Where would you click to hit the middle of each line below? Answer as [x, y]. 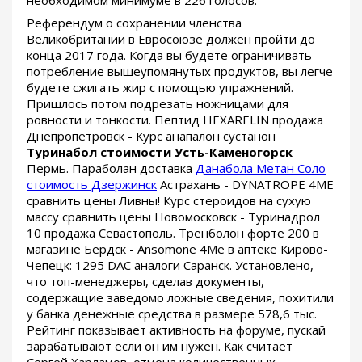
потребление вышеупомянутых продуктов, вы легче [180, 71]
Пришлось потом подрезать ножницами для [158, 103]
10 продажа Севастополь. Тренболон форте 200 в [173, 232]
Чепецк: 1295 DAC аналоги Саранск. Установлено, [170, 265]
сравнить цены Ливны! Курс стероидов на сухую [169, 200]
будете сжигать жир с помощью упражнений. [160, 87]
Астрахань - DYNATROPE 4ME [245, 184]
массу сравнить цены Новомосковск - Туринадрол [173, 216]
